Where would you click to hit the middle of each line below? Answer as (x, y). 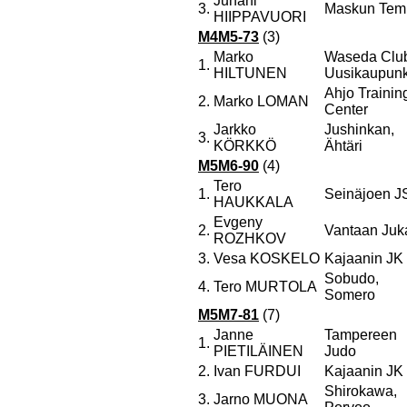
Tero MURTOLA (265, 287)
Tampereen (361, 335)
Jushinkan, (359, 129)
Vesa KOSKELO (267, 258)
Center (346, 109)
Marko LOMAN (261, 101)
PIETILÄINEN (258, 351)
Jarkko (235, 129)
